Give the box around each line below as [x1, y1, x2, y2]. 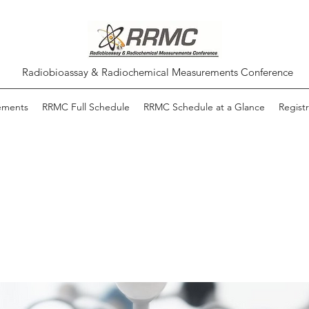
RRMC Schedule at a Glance [143, 101, 265, 113]
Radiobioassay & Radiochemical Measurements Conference [22, 66, 293, 79]
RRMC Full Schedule [41, 101, 130, 113]
